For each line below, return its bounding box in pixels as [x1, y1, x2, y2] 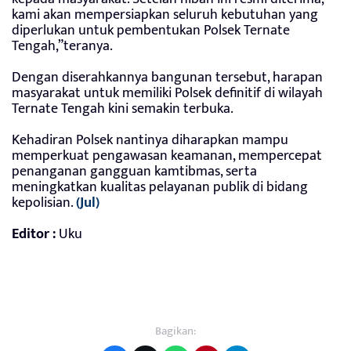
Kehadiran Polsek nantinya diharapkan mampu [12, 128, 288, 153]
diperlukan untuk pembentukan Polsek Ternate [12, 19, 290, 43]
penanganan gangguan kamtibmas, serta [12, 160, 257, 184]
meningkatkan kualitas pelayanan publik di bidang [12, 175, 308, 200]
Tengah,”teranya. [12, 34, 113, 59]
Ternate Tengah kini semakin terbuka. [12, 97, 233, 121]
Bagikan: [155, 321, 196, 342]
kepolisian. [12, 191, 76, 215]
